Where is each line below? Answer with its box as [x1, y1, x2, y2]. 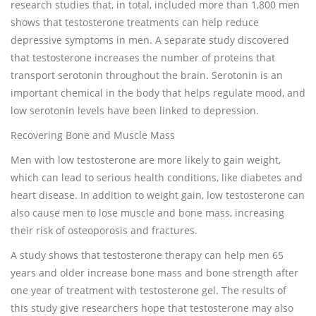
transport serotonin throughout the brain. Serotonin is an [11, 68, 283, 82]
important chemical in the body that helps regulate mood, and [11, 86, 305, 99]
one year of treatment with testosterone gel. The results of [11, 284, 286, 297]
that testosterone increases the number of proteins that [11, 51, 275, 64]
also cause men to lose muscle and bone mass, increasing [11, 206, 284, 219]
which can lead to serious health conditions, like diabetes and [11, 171, 303, 184]
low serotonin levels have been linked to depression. [11, 104, 259, 117]
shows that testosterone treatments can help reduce [11, 16, 259, 29]
